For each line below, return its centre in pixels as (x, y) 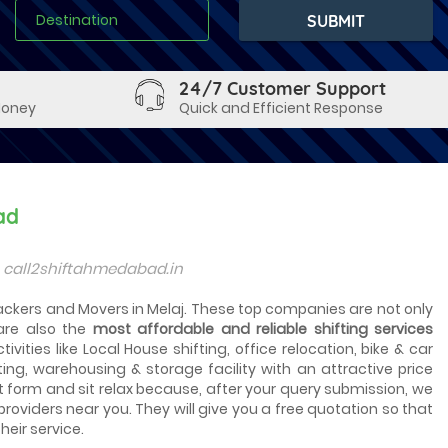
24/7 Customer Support (282, 88)
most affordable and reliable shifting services (263, 329)
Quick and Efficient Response (281, 108)
